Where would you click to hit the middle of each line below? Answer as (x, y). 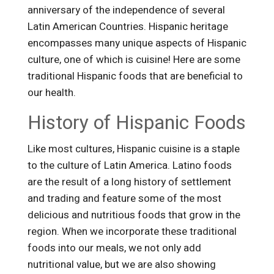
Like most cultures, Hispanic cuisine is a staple (133, 149)
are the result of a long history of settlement (129, 182)
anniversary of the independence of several (126, 10)
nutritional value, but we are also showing (121, 265)
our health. (53, 93)
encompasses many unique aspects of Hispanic (137, 43)
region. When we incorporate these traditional (132, 232)
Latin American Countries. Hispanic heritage (128, 27)
